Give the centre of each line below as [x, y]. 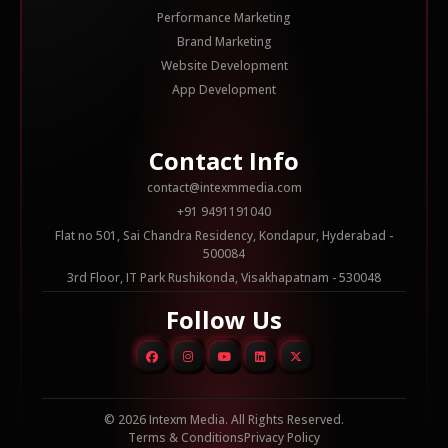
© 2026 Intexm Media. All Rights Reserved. [224, 420]
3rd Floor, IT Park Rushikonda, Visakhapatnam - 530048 [224, 278]
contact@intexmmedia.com [224, 188]
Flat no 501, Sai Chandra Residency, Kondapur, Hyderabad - [224, 236]
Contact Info [224, 161]
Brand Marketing [224, 42]
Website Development [224, 66]
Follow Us [224, 320]
